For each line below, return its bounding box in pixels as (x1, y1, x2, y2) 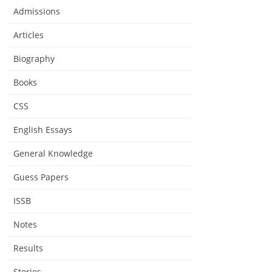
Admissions (13, 5, 60, 17)
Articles (13, 29, 44, 41)
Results (13, 242, 43, 254)
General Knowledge (13, 147, 93, 159)
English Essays (13, 123, 72, 135)
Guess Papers (13, 171, 69, 183)
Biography (13, 52, 55, 64)
